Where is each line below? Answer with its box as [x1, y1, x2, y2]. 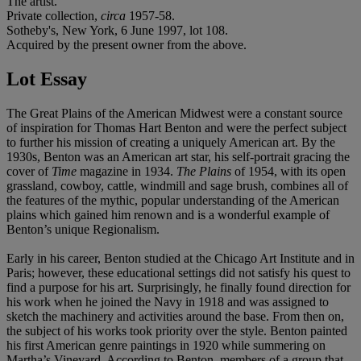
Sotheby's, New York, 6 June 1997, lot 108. [6, 23, 228, 37]
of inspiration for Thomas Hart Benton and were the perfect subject [6, 120, 346, 135]
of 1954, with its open [234, 164, 346, 178]
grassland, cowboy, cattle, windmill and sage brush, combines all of [6, 178, 348, 193]
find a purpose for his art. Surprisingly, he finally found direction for [6, 280, 351, 294]
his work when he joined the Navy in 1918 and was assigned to [6, 294, 329, 309]
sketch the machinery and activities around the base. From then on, [6, 309, 344, 323]
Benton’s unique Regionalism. [6, 222, 160, 236]
